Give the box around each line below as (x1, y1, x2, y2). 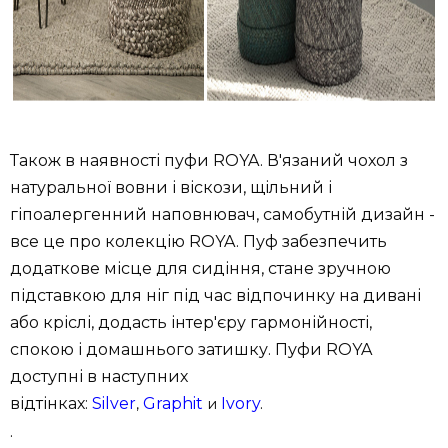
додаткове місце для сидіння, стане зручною (10, 258, 391, 278)
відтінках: (10, 393, 92, 413)
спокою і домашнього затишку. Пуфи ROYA (10, 339, 372, 359)
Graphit (143, 393, 203, 413)
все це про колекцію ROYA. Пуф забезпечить (10, 231, 387, 251)
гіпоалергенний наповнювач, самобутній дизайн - (10, 204, 435, 224)
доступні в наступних (10, 366, 188, 386)
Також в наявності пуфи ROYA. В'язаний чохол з (10, 150, 408, 170)
